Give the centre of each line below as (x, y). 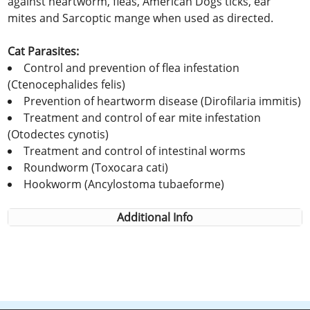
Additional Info (155, 217)
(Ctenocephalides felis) (67, 84)
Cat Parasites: (44, 51)
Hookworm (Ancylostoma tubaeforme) (124, 184)
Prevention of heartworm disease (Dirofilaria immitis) (163, 101)
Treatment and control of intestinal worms (135, 151)
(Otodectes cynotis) (58, 134)
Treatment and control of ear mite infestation (143, 117)
